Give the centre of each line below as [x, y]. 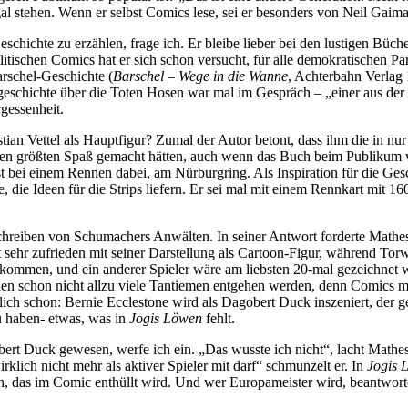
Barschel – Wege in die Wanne [200, 76]
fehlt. [219, 318]
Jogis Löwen [166, 318]
